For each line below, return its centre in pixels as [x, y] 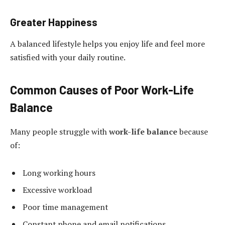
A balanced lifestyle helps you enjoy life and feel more [107, 44]
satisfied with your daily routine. [68, 58]
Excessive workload [57, 190]
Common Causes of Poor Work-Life [102, 89]
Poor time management [65, 207]
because [193, 131]
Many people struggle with [60, 131]
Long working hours [59, 173]
